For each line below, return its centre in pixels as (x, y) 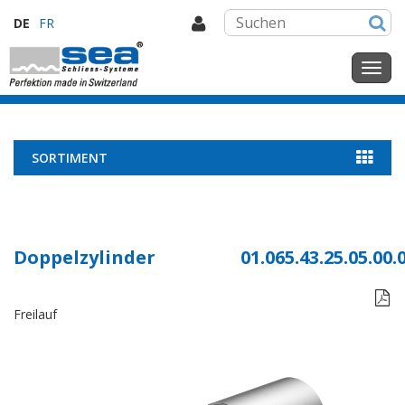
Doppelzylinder (85, 257)
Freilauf (35, 314)
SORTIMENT (70, 158)
